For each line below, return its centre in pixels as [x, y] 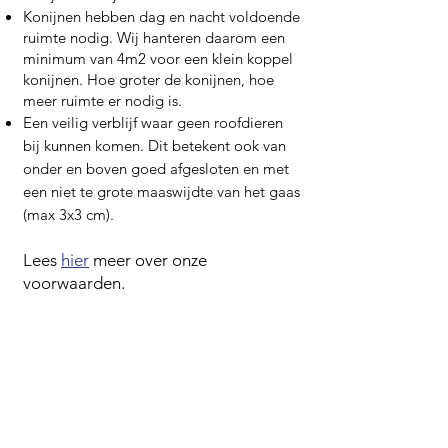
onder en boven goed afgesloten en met [156, 168]
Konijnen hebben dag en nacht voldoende [161, 16]
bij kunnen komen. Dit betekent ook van [154, 145]
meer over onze [148, 260]
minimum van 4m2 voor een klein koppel [158, 58]
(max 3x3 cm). [68, 214]
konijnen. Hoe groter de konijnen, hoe [148, 79]
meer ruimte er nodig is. [102, 100]
